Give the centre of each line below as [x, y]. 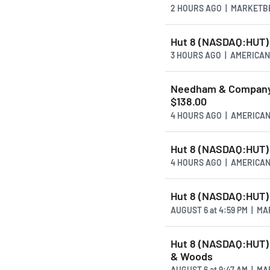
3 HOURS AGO [196, 55]
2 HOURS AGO [196, 8]
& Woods [192, 256]
